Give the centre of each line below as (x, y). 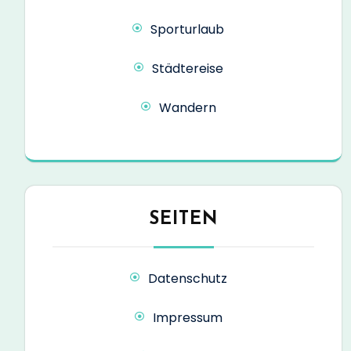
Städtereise (187, 68)
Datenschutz (187, 278)
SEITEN (183, 219)
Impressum (187, 317)
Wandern (187, 107)
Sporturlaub (187, 29)
